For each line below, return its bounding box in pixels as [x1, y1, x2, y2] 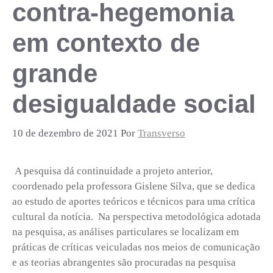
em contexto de [12, 28, 200, 57]
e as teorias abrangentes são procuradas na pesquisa [12, 257, 236, 269]
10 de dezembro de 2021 [12, 127, 118, 140]
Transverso [138, 127, 185, 140]
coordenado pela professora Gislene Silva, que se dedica [12, 180, 255, 193]
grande [12, 58, 97, 88]
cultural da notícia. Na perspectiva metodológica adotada [12, 211, 261, 223]
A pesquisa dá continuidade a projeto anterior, [12, 165, 213, 177]
